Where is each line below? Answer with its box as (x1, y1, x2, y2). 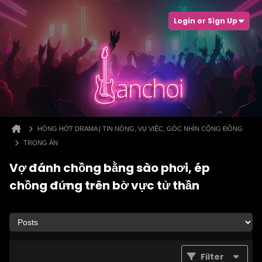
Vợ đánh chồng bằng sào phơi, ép (9, 160, 210, 176)
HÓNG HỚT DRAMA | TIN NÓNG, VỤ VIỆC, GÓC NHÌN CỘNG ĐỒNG (37, 125, 243, 132)
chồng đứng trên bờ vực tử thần (9, 177, 199, 194)
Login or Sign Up (174, 16, 237, 26)
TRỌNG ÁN (23, 139, 58, 146)
